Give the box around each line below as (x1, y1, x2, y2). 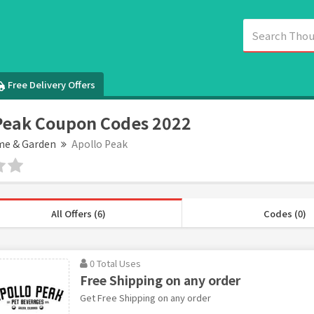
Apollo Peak (71, 136, 128, 151)
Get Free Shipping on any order (79, 290, 211, 304)
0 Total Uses (89, 256, 141, 270)
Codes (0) (263, 206, 306, 220)
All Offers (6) (51, 206, 107, 220)
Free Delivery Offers (8, 77, 96, 91)
